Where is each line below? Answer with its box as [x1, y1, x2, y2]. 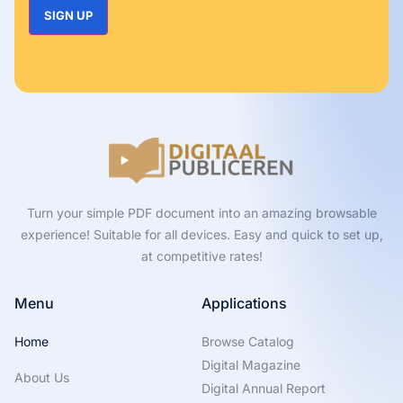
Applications [201, 293, 287, 312]
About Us [14, 369, 69, 385]
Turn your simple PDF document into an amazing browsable [26, 204, 377, 220]
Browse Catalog [201, 333, 294, 349]
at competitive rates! [140, 247, 263, 264]
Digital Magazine [201, 356, 300, 372]
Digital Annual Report [201, 380, 326, 396]
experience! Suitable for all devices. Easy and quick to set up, [20, 226, 383, 242]
